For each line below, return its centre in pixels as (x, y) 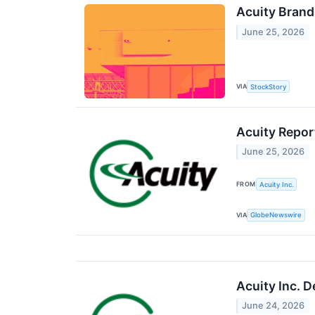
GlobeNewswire (276, 215)
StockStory (269, 86)
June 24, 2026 (274, 306)
